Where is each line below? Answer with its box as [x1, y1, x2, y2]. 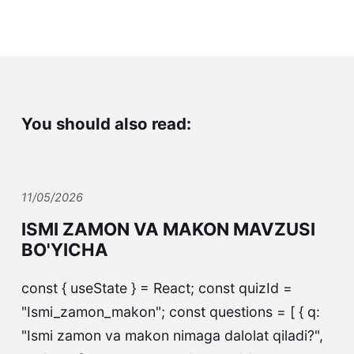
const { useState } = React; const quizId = [21, 280, 292, 297]
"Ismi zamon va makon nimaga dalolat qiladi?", [21, 327, 323, 345]
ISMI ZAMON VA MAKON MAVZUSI [21, 219, 315, 240]
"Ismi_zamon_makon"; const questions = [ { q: [21, 303, 320, 321]
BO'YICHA [21, 239, 108, 261]
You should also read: [21, 113, 191, 134]
